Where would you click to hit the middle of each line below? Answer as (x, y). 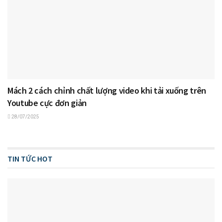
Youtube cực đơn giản (47, 103)
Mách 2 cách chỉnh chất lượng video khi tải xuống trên (107, 91)
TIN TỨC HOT (30, 159)
